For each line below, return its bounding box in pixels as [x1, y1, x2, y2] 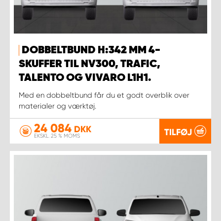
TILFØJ [164, 126, 192, 138]
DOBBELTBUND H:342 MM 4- [22, 44, 160, 56]
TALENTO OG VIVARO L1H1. [19, 72, 151, 83]
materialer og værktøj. [19, 101, 96, 110]
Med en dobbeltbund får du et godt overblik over [19, 90, 189, 100]
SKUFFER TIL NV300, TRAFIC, [19, 58, 160, 70]
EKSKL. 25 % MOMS [34, 133, 80, 139]
